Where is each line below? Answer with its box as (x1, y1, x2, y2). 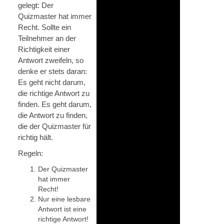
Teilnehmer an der (18, 33, 76, 42)
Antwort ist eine (38, 204, 86, 213)
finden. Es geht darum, (18, 99, 91, 108)
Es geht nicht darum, (18, 77, 85, 86)
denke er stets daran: (18, 66, 87, 75)
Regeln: (18, 148, 43, 157)
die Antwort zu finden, (18, 110, 87, 119)
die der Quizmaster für (18, 121, 91, 130)
